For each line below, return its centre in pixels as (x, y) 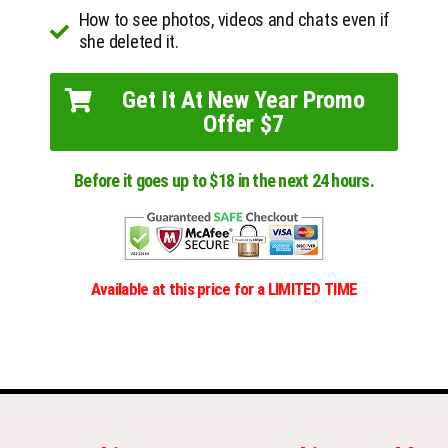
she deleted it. (128, 42)
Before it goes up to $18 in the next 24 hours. (224, 181)
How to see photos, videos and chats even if (234, 20)
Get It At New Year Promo (243, 100)
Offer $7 (243, 124)
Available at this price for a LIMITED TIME (224, 289)
